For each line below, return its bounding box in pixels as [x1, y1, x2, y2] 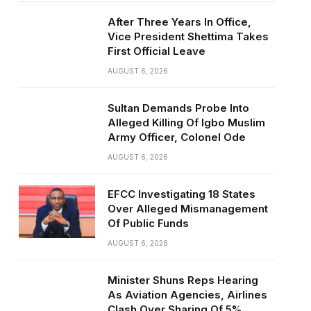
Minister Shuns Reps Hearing [107, 274, 258, 287]
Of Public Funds [107, 217, 189, 230]
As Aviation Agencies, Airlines [107, 288, 267, 301]
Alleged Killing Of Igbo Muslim [107, 116, 265, 129]
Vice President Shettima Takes [107, 30, 269, 43]
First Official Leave [107, 44, 205, 58]
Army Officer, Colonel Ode [107, 131, 246, 144]
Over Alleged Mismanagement [107, 202, 268, 215]
